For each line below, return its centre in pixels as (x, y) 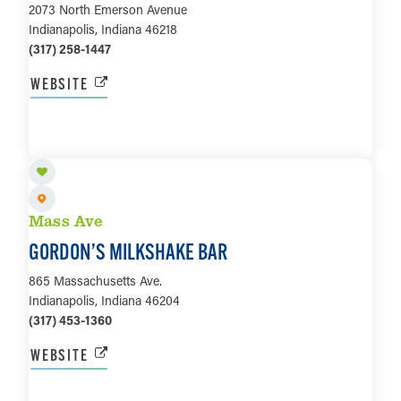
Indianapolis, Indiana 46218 (103, 30)
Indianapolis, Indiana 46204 (104, 300)
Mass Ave (66, 221)
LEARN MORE (200, 141)
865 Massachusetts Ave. (95, 280)
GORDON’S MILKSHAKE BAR (128, 251)
